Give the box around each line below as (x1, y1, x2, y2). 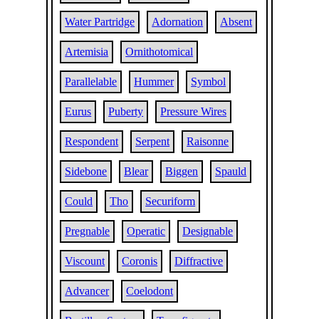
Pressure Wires (160, 105, 227, 117)
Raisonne (187, 135, 229, 147)
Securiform (145, 195, 196, 207)
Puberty (108, 105, 144, 117)
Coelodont (126, 285, 174, 297)
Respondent (65, 135, 119, 147)
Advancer (65, 285, 110, 297)
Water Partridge (65, 16, 135, 28)
